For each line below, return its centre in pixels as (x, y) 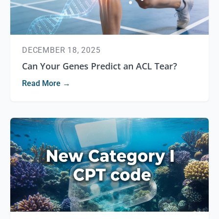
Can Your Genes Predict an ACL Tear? (99, 66)
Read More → (46, 83)
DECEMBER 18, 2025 (61, 50)
